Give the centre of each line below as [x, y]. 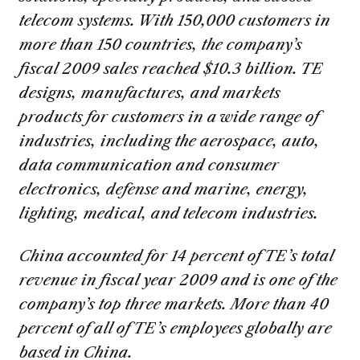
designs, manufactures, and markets [149, 93]
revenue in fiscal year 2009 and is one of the [178, 280]
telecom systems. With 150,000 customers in [174, 20]
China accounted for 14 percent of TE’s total [176, 256]
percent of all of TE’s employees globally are [175, 328]
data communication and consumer [149, 165]
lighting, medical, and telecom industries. [168, 213]
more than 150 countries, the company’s [160, 45]
